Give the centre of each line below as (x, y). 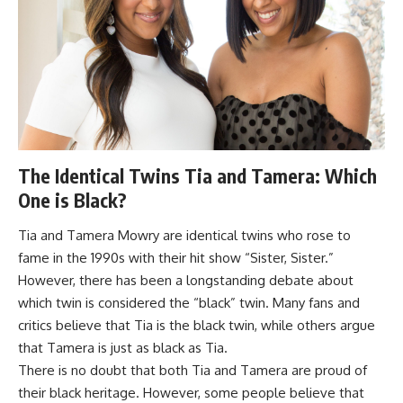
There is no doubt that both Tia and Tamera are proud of (193, 371)
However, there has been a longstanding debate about (186, 281)
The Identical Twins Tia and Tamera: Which (197, 175)
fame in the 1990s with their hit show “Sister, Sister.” (176, 258)
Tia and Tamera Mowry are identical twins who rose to (184, 236)
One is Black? (72, 200)
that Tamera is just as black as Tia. (123, 348)
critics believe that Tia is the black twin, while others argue (197, 326)
